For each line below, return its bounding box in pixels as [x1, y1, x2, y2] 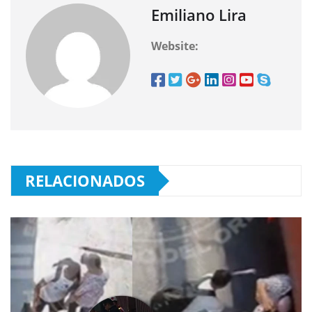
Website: [151, 38, 198, 54]
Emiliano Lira [151, 4, 247, 26]
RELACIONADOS [25, 170, 145, 192]
